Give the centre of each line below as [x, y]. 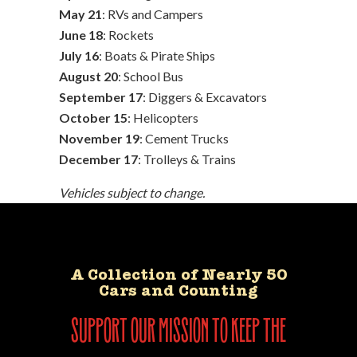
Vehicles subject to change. [132, 192]
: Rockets [128, 34]
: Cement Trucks [184, 138]
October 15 [93, 117]
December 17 [98, 159]
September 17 [101, 96]
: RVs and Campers [153, 14]
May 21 [80, 14]
